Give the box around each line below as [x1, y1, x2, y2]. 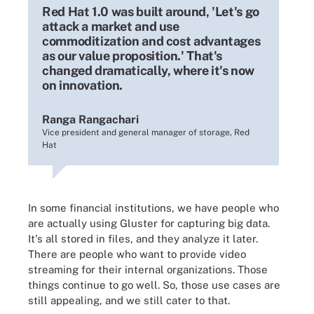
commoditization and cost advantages [42, 33, 261, 48]
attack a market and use [42, 18, 179, 34]
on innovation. [42, 77, 123, 93]
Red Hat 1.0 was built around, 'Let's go [42, 4, 259, 19]
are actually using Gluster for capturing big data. [28, 217, 270, 229]
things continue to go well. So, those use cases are [28, 278, 280, 291]
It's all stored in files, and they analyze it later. [28, 232, 258, 245]
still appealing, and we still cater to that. [28, 294, 230, 306]
